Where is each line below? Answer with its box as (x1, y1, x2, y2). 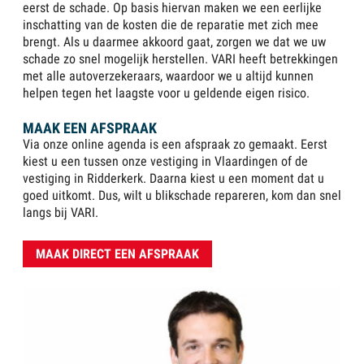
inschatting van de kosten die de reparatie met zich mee (23, 17, 318, 33)
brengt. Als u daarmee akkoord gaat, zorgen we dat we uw (23, 34, 326, 50)
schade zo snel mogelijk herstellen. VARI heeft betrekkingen (23, 51, 338, 67)
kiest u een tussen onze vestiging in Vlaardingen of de (23, 154, 308, 170)
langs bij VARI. (23, 205, 98, 221)
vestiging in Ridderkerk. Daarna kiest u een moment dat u (23, 171, 324, 187)
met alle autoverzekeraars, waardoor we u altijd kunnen (23, 68, 314, 84)
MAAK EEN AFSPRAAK (23, 119, 157, 137)
